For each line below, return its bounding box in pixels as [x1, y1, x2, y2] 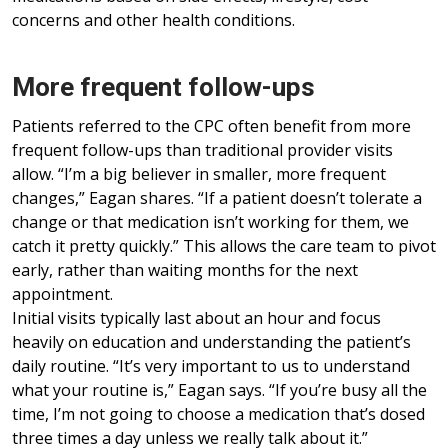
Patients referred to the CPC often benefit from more [12, 115, 411, 138]
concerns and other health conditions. [12, 9, 295, 32]
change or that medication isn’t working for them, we [12, 211, 409, 234]
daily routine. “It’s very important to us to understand [12, 355, 410, 378]
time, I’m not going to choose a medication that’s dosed [12, 403, 425, 426]
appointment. [12, 283, 113, 306]
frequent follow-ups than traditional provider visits [12, 139, 393, 162]
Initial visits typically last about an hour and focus [12, 307, 381, 330]
